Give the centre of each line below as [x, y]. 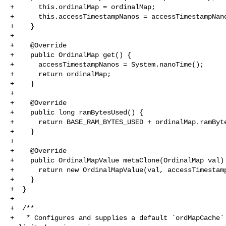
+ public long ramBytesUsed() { [77, 112]
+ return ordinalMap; [61, 74]
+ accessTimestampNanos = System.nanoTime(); [107, 64]
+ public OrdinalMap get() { [71, 55]
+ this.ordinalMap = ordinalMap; [83, 7]
